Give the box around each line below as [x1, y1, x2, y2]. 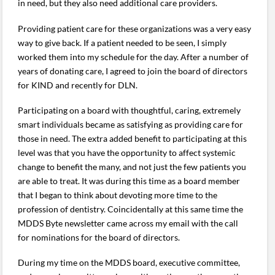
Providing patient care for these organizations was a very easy [18, 23, 252, 34]
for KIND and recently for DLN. [18, 79, 138, 90]
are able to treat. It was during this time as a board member [18, 176, 241, 186]
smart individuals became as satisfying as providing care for [18, 119, 244, 130]
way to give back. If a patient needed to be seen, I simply [18, 37, 227, 48]
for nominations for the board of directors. [18, 232, 180, 242]
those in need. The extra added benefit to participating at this [18, 133, 247, 144]
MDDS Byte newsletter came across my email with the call [18, 218, 239, 228]
